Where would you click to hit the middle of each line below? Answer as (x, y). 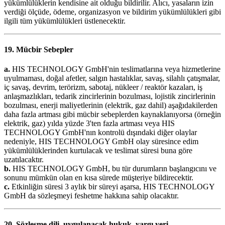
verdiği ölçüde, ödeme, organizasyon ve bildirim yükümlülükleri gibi (113, 12)
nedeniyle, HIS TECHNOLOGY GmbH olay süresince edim (101, 142)
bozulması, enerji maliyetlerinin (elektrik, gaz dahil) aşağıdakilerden (111, 105)
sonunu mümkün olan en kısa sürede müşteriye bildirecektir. (99, 178)
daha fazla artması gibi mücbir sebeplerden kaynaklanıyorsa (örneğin (113, 115)
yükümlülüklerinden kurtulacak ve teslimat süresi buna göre (98, 151)
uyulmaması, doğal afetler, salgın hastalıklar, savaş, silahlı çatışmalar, (112, 78)
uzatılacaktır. (24, 160)
